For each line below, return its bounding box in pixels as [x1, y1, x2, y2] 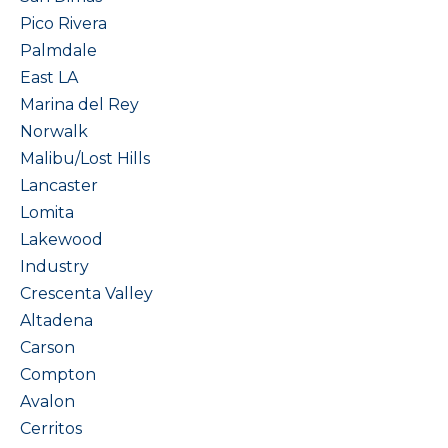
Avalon [20, 392, 75, 411]
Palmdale [20, 41, 97, 60]
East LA [20, 68, 78, 87]
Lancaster [20, 176, 98, 195]
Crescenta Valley [20, 284, 153, 303]
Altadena [20, 311, 93, 330]
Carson [20, 338, 75, 357]
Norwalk [20, 122, 88, 141]
